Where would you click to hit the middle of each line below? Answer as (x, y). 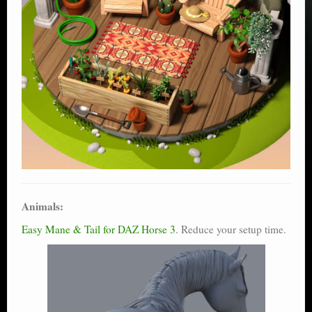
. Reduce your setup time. (231, 229)
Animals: (42, 206)
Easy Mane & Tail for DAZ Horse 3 (99, 229)
